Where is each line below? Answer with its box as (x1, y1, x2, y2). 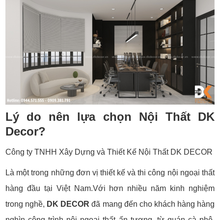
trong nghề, (5, 200, 47, 209)
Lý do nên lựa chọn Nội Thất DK (5, 110, 215, 124)
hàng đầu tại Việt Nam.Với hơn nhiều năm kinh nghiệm (5, 184, 215, 193)
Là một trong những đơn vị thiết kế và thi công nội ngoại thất (5, 168, 215, 177)
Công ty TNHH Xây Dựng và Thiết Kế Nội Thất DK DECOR (5, 148, 213, 157)
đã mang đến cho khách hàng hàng (89, 200, 215, 209)
